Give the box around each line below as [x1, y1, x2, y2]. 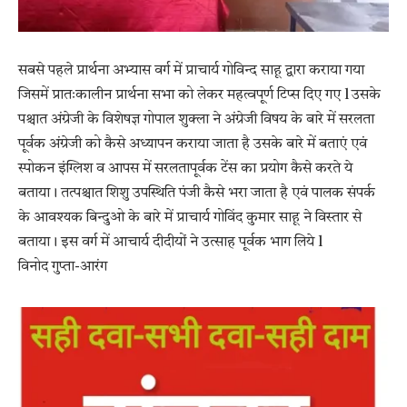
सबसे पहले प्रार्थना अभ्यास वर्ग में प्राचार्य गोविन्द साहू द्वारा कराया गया [18, 64, 364, 78]
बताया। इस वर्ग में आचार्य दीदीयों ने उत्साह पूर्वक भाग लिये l [18, 235, 323, 250]
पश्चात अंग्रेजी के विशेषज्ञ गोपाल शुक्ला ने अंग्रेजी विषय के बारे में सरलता [18, 113, 374, 127]
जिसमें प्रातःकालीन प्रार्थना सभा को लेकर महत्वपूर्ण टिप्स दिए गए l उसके [18, 88, 381, 103]
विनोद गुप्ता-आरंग [18, 260, 107, 274]
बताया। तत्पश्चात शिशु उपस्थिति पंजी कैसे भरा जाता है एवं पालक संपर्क [18, 186, 375, 201]
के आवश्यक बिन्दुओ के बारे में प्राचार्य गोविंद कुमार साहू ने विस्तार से [18, 211, 362, 225]
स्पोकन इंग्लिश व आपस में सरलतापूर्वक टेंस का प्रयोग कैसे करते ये [18, 162, 352, 176]
